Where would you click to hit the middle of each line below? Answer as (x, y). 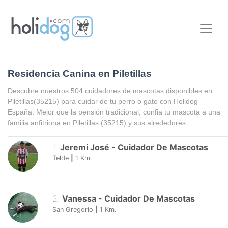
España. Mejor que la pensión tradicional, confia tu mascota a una (114, 112)
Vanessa (79, 199)
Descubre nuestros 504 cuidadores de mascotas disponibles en (110, 90)
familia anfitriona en (40, 122)
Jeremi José (84, 147)
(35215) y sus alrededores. (144, 122)
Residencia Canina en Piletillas (80, 74)
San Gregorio (73, 210)
